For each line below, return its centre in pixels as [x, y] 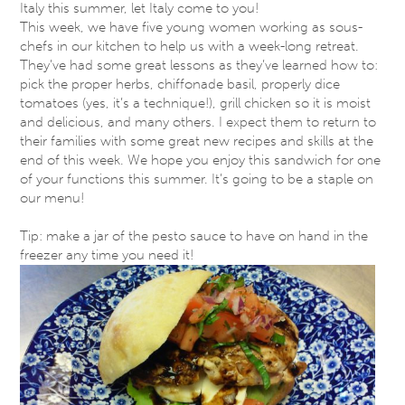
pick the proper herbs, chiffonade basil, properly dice [180, 84]
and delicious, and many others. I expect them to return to [198, 122]
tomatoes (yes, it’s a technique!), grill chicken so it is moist [196, 103]
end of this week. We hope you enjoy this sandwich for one [201, 160]
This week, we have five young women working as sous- [192, 27]
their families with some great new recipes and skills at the [197, 141]
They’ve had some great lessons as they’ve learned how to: [199, 65]
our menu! [52, 198]
